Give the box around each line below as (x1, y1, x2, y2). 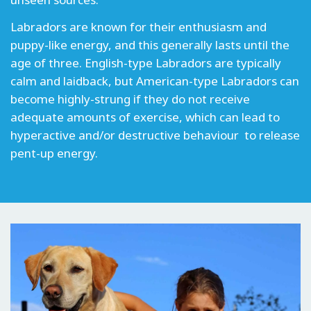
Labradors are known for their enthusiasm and (10, 18, 267, 35)
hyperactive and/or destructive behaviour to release (10, 126, 300, 143)
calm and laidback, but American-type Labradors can (10, 72, 299, 89)
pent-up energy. (10, 144, 98, 161)
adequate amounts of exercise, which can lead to (10, 108, 280, 125)
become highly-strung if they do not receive (10, 90, 250, 107)
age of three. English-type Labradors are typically (10, 54, 281, 71)
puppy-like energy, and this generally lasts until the (10, 36, 289, 53)
